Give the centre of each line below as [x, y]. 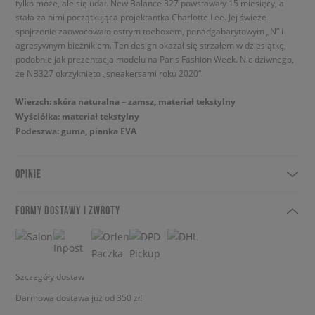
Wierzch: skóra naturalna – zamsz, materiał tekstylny [126, 102]
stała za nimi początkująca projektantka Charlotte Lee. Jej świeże [141, 17]
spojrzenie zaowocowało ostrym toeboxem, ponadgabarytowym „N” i [149, 31]
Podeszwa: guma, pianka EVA [76, 131]
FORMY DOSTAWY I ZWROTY [68, 210]
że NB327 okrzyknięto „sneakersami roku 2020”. [109, 73]
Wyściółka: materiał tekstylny [77, 116]
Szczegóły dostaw [50, 276]
